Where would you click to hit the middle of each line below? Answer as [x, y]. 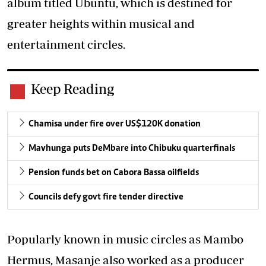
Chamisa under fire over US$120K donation [115, 124]
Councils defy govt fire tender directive [106, 197]
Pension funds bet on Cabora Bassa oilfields [114, 173]
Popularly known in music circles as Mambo [125, 239]
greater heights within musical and [101, 24]
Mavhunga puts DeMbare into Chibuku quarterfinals [132, 149]
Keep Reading [72, 89]
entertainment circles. [66, 45]
